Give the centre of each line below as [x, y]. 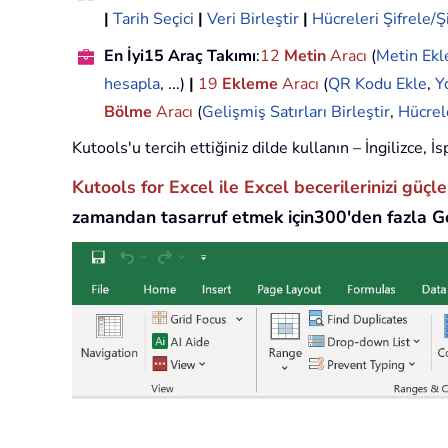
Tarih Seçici [153, 19]
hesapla [132, 84]
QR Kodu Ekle [377, 84]
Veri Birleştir [253, 19]
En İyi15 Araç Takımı [180, 56]
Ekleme [250, 84]
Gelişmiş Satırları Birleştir [296, 112]
